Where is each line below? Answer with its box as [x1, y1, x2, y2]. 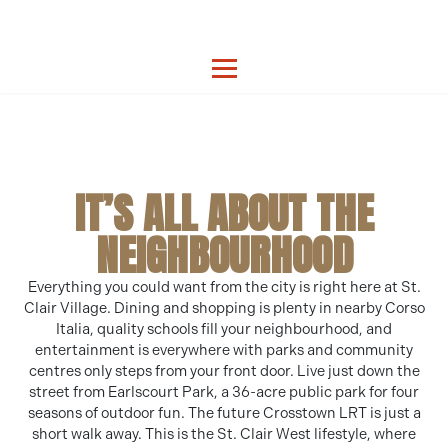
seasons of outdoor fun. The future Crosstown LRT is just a [27, 404, 421, 422]
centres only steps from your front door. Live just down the [28, 362, 420, 380]
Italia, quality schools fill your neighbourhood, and [56, 320, 392, 338]
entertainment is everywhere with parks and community [35, 341, 413, 359]
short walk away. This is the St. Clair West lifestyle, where [32, 425, 416, 443]
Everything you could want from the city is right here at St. [27, 278, 421, 296]
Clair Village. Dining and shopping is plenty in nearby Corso [23, 299, 425, 317]
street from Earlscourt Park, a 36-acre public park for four [29, 383, 419, 401]
